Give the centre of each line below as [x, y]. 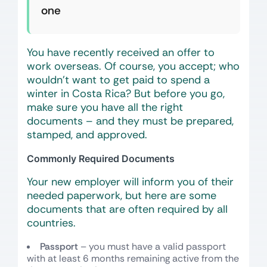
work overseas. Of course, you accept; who [133, 66]
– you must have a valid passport [152, 246]
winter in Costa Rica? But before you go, [126, 94]
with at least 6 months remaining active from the [133, 258]
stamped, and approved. [87, 135]
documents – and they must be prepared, [130, 121]
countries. [51, 223]
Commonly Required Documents [101, 159]
